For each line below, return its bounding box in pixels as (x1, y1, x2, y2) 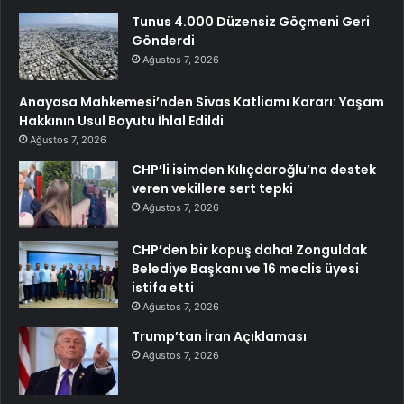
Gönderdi (132, 31, 195, 50)
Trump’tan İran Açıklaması (132, 326, 307, 345)
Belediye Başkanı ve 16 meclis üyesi (132, 259, 359, 278)
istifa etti (132, 278, 194, 297)
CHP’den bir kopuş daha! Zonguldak (132, 240, 367, 259)
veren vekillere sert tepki (132, 179, 293, 197)
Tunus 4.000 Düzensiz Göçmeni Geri (132, 12, 370, 31)
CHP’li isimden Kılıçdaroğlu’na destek (132, 160, 376, 179)
